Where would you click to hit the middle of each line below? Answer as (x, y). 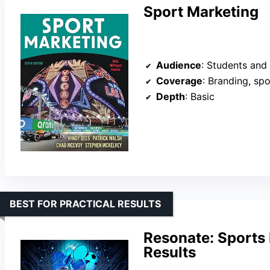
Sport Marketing (201, 11)
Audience (179, 65)
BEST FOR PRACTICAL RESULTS (85, 203)
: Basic (200, 97)
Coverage (179, 81)
